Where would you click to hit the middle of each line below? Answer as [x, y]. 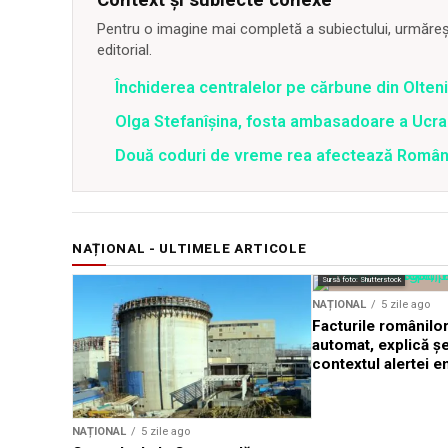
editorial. [124, 50]
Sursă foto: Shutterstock [361, 280]
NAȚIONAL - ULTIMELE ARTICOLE [189, 249]
